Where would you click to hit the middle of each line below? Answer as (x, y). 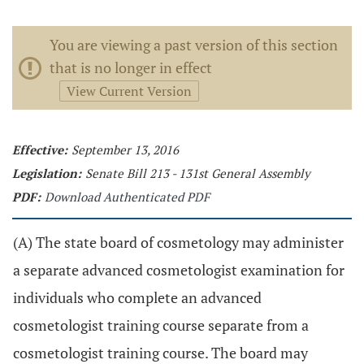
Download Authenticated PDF (127, 197)
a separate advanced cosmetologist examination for (179, 270)
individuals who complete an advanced (137, 297)
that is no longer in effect (131, 67)
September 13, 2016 (125, 149)
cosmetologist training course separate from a (161, 325)
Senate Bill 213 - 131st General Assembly (198, 173)
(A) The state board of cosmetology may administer (178, 242)
